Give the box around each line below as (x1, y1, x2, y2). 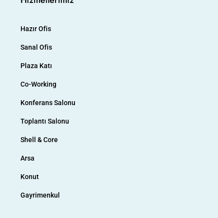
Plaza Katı (20, 62, 52, 70)
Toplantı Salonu (20, 117, 69, 125)
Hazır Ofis (20, 25, 51, 33)
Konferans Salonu (20, 99, 75, 107)
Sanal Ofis (20, 43, 52, 51)
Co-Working (20, 80, 56, 88)
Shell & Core (20, 136, 58, 144)
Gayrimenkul (20, 191, 60, 199)
